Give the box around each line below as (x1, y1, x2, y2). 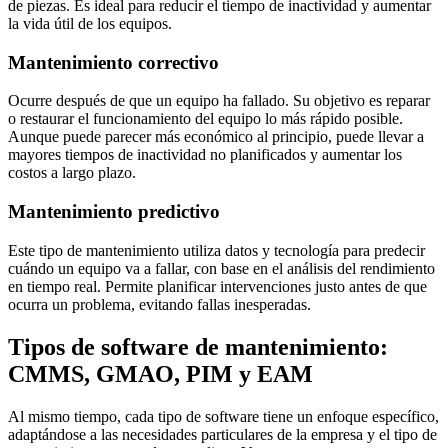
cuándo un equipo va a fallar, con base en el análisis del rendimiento (8, 259, 435, 277)
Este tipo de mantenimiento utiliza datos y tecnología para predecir (8, 241, 425, 259)
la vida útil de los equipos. (8, 14, 172, 32)
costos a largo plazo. (8, 164, 136, 182)
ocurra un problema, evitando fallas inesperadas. (8, 295, 311, 313)
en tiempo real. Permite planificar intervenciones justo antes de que (8, 277, 427, 295)
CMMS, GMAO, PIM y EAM (8, 360, 313, 387)
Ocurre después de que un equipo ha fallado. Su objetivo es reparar (8, 92, 430, 110)
